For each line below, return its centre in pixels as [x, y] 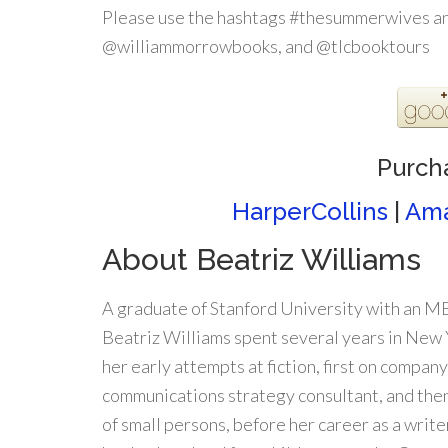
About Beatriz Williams [261, 259]
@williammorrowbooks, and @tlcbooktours [266, 46]
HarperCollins [309, 211]
